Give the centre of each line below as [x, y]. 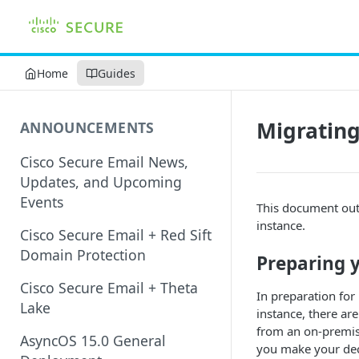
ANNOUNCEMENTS [87, 127]
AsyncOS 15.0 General [93, 340]
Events [42, 202]
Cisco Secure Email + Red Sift [116, 234]
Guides [117, 73]
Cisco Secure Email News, [104, 161]
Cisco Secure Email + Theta [109, 287]
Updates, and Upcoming [101, 182]
